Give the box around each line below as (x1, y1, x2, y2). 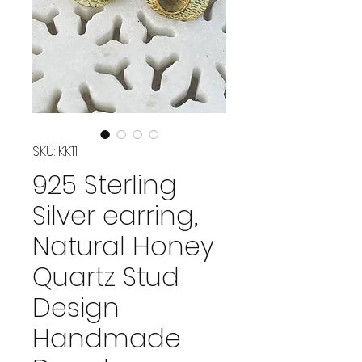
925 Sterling (32, 166, 177, 203)
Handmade (32, 319, 181, 356)
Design (32, 288, 120, 326)
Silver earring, (32, 196, 198, 234)
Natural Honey (32, 227, 214, 264)
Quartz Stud (32, 258, 179, 295)
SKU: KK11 (32, 141, 78, 161)
